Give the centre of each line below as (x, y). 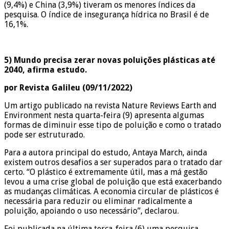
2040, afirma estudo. (45, 70)
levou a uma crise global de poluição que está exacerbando (113, 181)
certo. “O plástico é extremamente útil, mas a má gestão (106, 172)
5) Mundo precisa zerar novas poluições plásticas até (110, 60)
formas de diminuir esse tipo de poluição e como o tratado (113, 125)
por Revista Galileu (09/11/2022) (68, 87)
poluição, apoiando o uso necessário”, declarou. (91, 211)
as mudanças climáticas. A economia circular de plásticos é (111, 191)
